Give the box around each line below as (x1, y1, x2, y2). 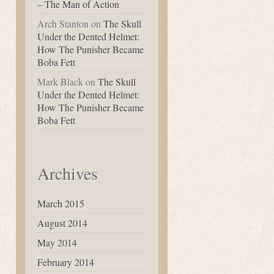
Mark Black (37, 75, 83, 88)
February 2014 (37, 256, 94, 268)
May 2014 (37, 236, 77, 249)
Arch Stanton (37, 17, 89, 30)
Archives (37, 161, 98, 185)
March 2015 (37, 197, 84, 210)
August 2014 (37, 217, 87, 229)
